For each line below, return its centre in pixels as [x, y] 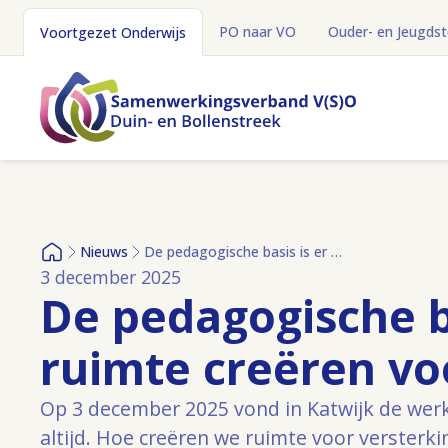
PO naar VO [257, 31]
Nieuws [104, 251]
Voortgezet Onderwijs [113, 32]
